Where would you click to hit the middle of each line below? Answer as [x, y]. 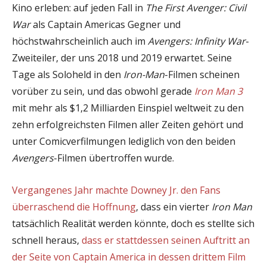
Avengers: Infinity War [197, 41]
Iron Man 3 [218, 91]
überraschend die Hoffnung [74, 207]
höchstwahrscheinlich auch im [80, 41]
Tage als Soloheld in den [68, 74]
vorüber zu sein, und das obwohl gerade [103, 91]
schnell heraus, [47, 240]
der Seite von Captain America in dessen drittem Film [129, 257]
